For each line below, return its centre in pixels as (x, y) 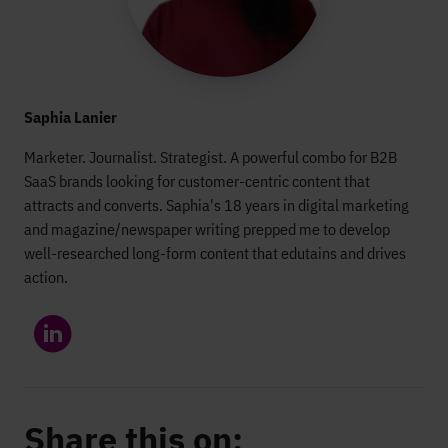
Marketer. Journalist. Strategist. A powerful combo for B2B (210, 156)
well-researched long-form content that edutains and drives (215, 252)
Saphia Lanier (70, 116)
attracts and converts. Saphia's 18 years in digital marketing (216, 204)
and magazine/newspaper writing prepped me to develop (207, 228)
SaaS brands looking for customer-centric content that (197, 180)
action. (46, 276)
